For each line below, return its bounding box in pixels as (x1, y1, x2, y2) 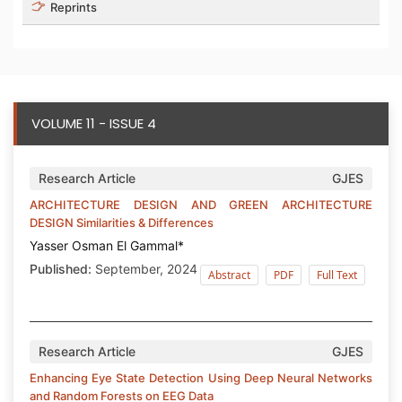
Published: (30, 260, 92, 276)
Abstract (208, 267, 250, 283)
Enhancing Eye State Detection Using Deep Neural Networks (30, 370, 372, 385)
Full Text (317, 267, 357, 283)
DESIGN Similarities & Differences (30, 214, 214, 230)
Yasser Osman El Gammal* (30, 237, 184, 253)
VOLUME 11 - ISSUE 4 (31, 113, 156, 133)
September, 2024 (92, 260, 197, 276)
